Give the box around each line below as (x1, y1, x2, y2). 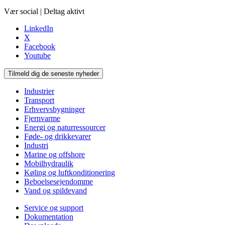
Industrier (24, 87, 54, 96)
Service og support (24, 203, 83, 212)
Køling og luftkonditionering (24, 168, 115, 177)
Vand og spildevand (24, 186, 87, 195)
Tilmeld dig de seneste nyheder (8, 70, 99, 78)
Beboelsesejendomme (24, 177, 93, 186)
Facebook (24, 42, 55, 51)
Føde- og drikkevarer (24, 132, 91, 141)
